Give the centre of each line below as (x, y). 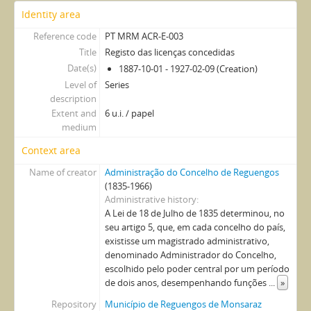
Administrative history (150, 199)
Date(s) (82, 68)
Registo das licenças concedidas (169, 52)
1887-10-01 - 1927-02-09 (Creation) (188, 68)
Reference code (65, 36)
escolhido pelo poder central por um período (197, 268)
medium (79, 127)
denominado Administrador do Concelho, (190, 254)
